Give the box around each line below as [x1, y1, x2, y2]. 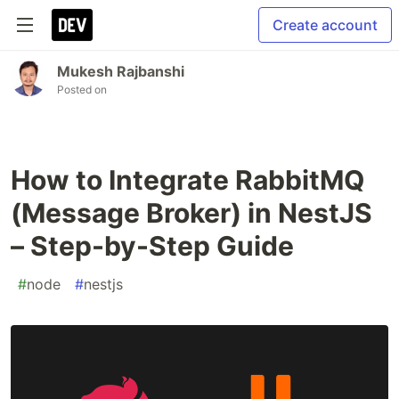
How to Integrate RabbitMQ [11, 164, 364, 196]
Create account [273, 16, 378, 34]
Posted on [57, 83, 107, 96]
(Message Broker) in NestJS [11, 197, 372, 229]
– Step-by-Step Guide [11, 230, 294, 262]
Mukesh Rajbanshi [57, 62, 184, 80]
